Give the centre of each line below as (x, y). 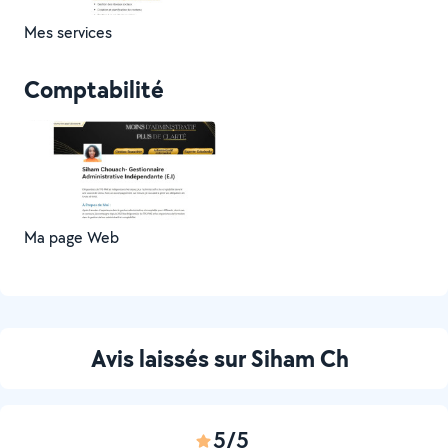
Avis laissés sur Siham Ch (220, 358)
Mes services (68, 32)
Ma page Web (71, 237)
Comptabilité (94, 89)
